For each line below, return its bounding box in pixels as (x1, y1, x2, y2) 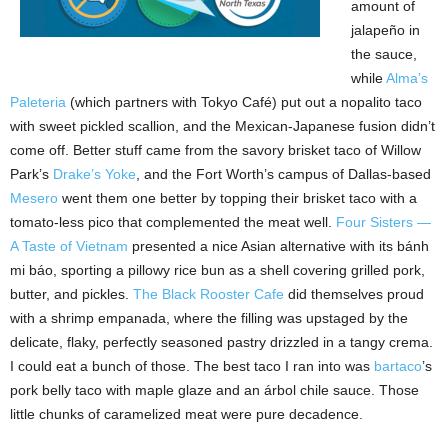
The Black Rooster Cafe (133, 286, 284, 303)
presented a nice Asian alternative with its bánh (128, 238, 429, 255)
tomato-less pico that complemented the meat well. (10, 214, 336, 231)
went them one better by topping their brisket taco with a (58, 190, 417, 207)
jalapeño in (351, 22, 420, 39)
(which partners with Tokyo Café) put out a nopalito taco (66, 94, 422, 111)
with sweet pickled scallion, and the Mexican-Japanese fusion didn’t (10, 118, 435, 135)
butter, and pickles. (10, 286, 133, 303)
